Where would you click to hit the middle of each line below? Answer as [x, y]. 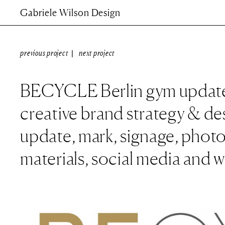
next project [97, 53]
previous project [45, 53]
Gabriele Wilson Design [71, 13]
